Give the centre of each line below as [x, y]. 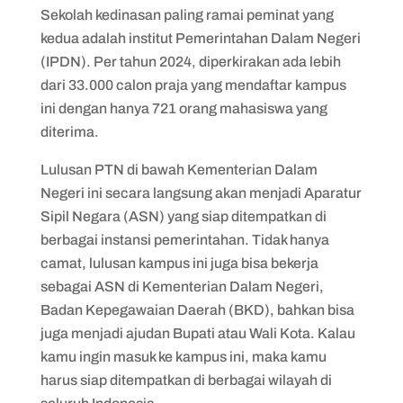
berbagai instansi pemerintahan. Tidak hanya [184, 239]
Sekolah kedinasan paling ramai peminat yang [187, 14]
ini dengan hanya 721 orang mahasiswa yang [184, 108]
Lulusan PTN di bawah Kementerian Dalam [179, 169]
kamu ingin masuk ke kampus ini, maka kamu [183, 356]
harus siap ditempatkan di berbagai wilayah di [186, 380]
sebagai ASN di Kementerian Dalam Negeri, [182, 286]
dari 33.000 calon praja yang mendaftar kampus [193, 85]
